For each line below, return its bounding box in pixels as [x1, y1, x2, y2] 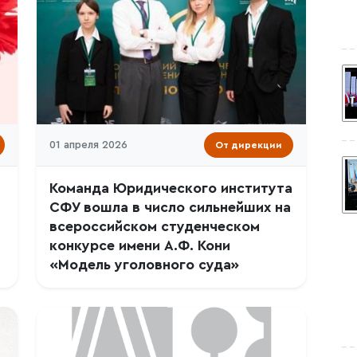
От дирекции [215, 140, 282, 150]
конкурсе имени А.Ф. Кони [49, 239, 230, 253]
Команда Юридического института [49, 182, 292, 195]
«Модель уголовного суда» [49, 258, 239, 272]
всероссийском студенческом [49, 220, 260, 233]
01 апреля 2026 [49, 139, 127, 151]
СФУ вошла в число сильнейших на [49, 201, 291, 214]
